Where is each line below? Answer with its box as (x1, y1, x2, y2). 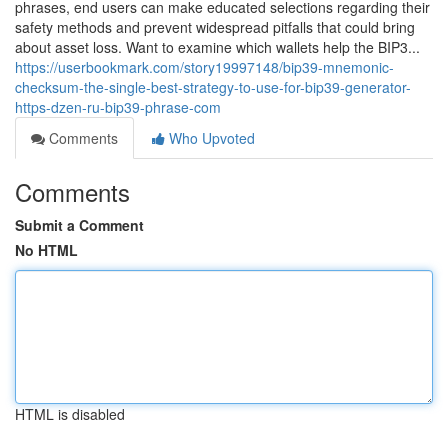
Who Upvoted (165, 128, 255, 148)
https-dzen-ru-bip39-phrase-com (15, 97, 221, 117)
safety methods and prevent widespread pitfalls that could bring (15, 17, 415, 37)
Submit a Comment (15, 215, 144, 235)
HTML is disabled (15, 404, 125, 424)
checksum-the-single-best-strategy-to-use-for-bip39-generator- (15, 77, 411, 97)
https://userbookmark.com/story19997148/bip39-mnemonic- (15, 57, 394, 77)
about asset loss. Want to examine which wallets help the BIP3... (15, 37, 420, 57)
